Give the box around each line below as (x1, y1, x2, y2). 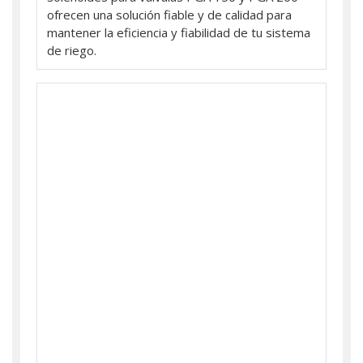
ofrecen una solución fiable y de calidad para (47, 6, 292, 23)
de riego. (47, 41, 96, 58)
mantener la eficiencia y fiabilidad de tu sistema (47, 23, 310, 41)
